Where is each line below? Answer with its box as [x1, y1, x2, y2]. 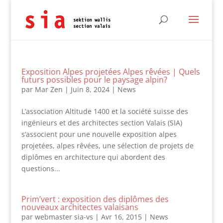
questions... [21, 164, 60, 173]
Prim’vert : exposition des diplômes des [21, 194, 169, 205]
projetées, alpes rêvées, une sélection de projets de [21, 141, 194, 150]
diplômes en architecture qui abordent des [21, 152, 165, 162]
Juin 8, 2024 [70, 85, 110, 94]
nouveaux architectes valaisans [21, 202, 138, 213]
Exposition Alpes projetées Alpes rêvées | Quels [21, 66, 200, 77]
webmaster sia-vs [34, 212, 93, 222]
